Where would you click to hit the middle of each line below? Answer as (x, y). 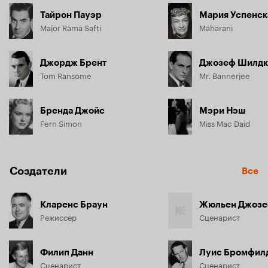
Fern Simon (61, 122)
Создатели (38, 171)
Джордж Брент (73, 63)
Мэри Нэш (223, 110)
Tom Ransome (66, 74)
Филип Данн (67, 252)
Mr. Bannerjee (225, 74)
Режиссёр (58, 216)
